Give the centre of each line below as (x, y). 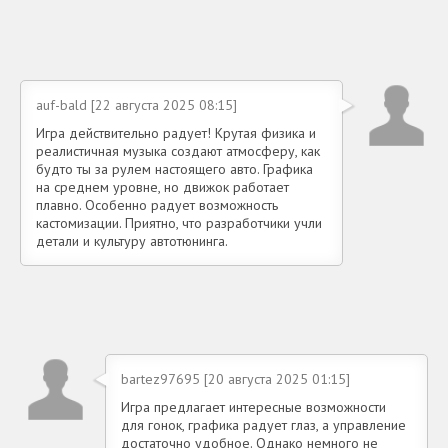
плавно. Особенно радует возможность (157, 205)
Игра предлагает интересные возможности (253, 407)
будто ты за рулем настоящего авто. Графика (174, 169)
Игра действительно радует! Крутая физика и (176, 133)
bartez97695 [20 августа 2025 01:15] (235, 379)
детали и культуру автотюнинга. (132, 241)
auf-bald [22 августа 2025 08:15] (136, 105)
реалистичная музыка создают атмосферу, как (178, 151)
